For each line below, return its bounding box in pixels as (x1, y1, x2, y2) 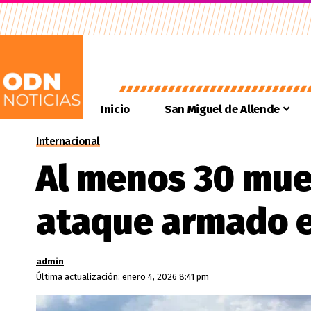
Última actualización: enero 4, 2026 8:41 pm (36, 271, 209, 282)
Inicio (101, 101, 130, 117)
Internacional (36, 135, 100, 148)
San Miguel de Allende (164, 101, 280, 117)
